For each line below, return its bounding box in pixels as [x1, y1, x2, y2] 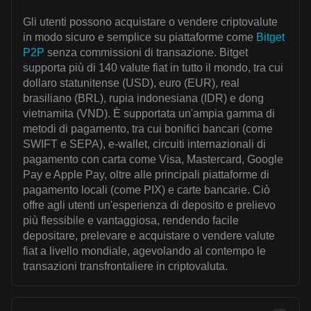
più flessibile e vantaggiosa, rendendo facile [23, 215, 239, 227]
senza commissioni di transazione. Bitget [44, 47, 248, 59]
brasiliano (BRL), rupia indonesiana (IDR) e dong [23, 92, 264, 105]
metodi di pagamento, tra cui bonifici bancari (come [23, 123, 273, 135]
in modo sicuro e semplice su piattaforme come [23, 31, 256, 44]
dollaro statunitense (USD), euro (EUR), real [23, 77, 239, 90]
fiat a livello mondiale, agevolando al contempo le [23, 245, 266, 258]
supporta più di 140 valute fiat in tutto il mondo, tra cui [23, 62, 283, 74]
